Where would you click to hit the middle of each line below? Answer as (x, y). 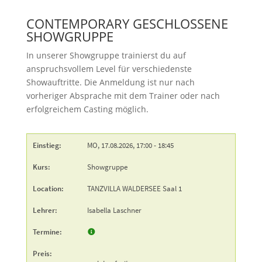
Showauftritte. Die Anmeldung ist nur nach (110, 82)
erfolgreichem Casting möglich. (87, 109)
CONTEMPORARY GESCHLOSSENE (127, 23)
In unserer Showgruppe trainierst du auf (106, 55)
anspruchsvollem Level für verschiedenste (109, 68)
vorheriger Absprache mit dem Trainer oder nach (123, 95)
